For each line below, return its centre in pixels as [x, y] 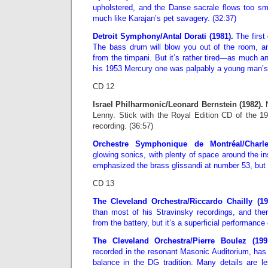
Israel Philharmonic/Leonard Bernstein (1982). [178, 104]
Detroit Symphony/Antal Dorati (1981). [164, 36]
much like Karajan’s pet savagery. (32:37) [165, 18]
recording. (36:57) [123, 126]
